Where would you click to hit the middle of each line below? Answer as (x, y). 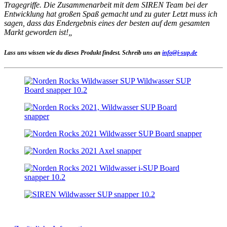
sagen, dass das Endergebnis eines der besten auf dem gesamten (107, 23)
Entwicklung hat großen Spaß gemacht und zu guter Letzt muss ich (111, 14)
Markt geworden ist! (36, 32)
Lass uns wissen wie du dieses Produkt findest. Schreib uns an (83, 53)
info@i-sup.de (180, 53)
